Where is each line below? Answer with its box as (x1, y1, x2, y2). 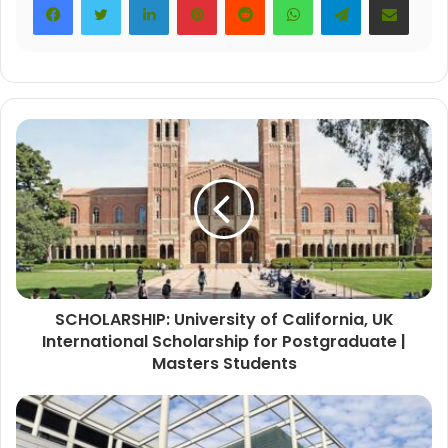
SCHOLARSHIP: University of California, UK (54, 308, 394, 332)
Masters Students (151, 352, 297, 376)
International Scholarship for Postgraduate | (42, 330, 406, 354)
